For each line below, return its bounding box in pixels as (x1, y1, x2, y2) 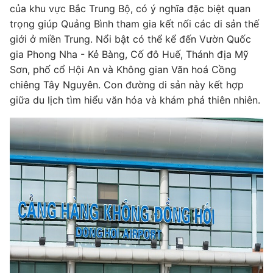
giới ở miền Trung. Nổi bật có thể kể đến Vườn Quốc (10, 33, 251, 45)
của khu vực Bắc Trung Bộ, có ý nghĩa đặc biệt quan (10, 2, 250, 15)
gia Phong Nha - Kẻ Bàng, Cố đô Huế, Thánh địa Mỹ (10, 48, 249, 60)
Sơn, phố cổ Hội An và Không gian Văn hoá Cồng (10, 63, 236, 76)
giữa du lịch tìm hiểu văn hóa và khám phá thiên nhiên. (10, 94, 260, 106)
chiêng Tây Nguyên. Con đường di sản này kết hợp (10, 79, 244, 91)
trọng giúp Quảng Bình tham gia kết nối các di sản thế (10, 18, 259, 30)
